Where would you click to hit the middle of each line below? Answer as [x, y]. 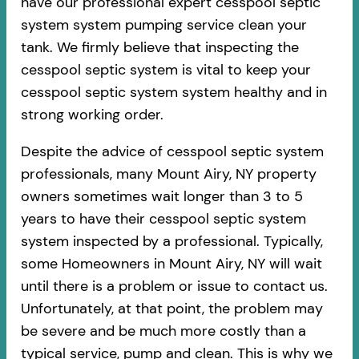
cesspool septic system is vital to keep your [165, 69]
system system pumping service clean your [163, 24]
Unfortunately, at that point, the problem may [171, 308]
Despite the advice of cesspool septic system [172, 151]
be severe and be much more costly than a [163, 331]
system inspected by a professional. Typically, [171, 241]
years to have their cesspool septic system [163, 218]
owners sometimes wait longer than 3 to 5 [161, 196]
